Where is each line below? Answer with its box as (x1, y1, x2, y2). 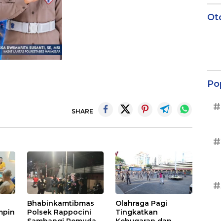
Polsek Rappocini (27, 208, 92, 217)
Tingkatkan (115, 208, 158, 217)
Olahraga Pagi (115, 199, 168, 208)
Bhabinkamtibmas (27, 199, 95, 208)
